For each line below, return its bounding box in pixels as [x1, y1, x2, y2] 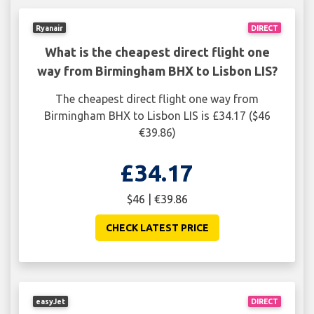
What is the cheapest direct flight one [44, 45, 270, 60]
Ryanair [36, 23, 64, 32]
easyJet [36, 296, 66, 306]
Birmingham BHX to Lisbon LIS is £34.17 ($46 [43, 109, 271, 123]
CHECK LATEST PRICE [105, 222, 209, 234]
